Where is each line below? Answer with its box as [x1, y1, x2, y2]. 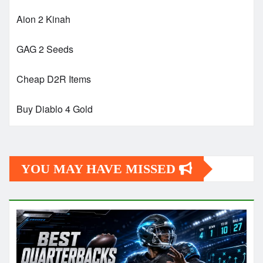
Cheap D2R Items [16, 72, 91, 86]
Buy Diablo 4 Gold [16, 102, 93, 116]
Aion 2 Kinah [16, 12, 70, 26]
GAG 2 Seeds [16, 42, 73, 56]
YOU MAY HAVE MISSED [21, 161, 179, 177]
